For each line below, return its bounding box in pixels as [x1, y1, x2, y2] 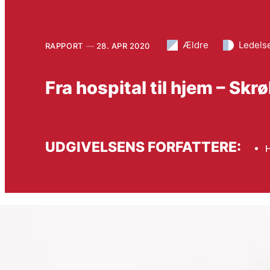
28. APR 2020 [96, 40, 150, 51]
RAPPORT [45, 40, 83, 51]
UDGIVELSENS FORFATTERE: [45, 139, 241, 155]
